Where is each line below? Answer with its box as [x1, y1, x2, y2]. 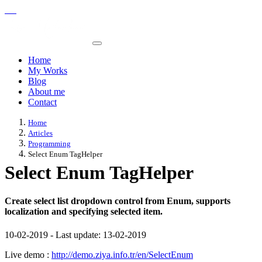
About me [28, 87, 65, 96]
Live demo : [5, 249, 51, 260]
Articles [28, 129, 53, 137]
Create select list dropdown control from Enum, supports [5, 196, 230, 206]
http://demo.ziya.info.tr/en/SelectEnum [51, 249, 193, 260]
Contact [28, 97, 57, 107]
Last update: [56, 229, 103, 240]
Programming [28, 139, 71, 148]
